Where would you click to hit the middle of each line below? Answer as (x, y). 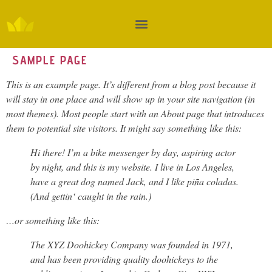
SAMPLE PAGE (50, 60)
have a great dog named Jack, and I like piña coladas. (134, 181)
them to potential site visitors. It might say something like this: (124, 127)
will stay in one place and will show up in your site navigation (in (131, 98)
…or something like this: (53, 220)
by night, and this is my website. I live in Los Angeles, (132, 166)
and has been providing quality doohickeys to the (124, 259)
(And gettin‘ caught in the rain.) (91, 195)
